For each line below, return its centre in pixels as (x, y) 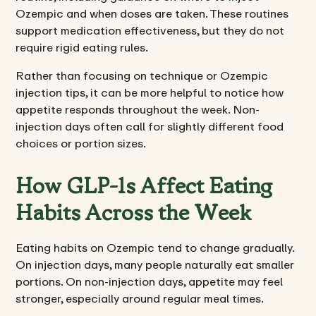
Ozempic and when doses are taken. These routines (152, 14)
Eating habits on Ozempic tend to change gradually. (155, 248)
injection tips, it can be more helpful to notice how (150, 93)
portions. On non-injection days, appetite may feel (150, 282)
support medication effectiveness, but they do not (150, 31)
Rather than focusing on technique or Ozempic (142, 76)
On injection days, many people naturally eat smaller (155, 265)
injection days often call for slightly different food (150, 127)
